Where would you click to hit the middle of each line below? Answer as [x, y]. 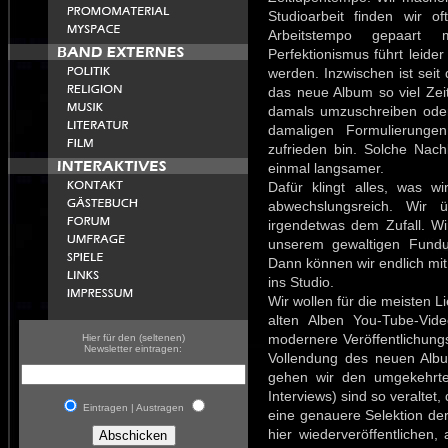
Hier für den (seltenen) [133, 337]
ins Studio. [301, 282]
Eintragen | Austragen [133, 407]
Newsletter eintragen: [133, 348]
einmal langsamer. [326, 168]
